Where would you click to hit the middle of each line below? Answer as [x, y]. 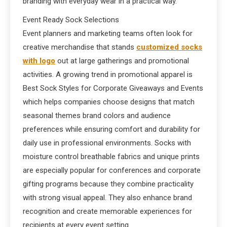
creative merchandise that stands [80, 47]
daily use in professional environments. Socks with [107, 143]
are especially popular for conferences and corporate [112, 170]
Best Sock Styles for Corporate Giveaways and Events [113, 88]
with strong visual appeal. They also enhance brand [107, 198]
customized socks [169, 47]
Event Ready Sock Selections [71, 20]
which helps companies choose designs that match [109, 102]
